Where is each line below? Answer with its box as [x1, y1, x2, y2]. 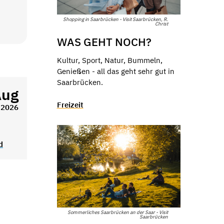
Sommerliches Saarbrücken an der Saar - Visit [67, 209, 168, 216]
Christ [155, 20, 168, 27]
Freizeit [56, 99, 83, 109]
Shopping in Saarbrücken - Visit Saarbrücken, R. [63, 16, 168, 23]
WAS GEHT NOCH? [56, 34, 151, 49]
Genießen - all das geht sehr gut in [56, 66, 174, 76]
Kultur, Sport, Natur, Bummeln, [56, 55, 162, 65]
